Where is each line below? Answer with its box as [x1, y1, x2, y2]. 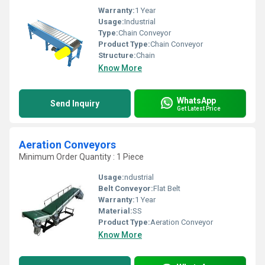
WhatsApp [177, 95, 216, 105]
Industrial [124, 17, 156, 26]
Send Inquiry [50, 99, 99, 108]
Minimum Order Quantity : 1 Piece [19, 152, 144, 161]
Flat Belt [153, 184, 180, 193]
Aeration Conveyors [19, 138, 116, 151]
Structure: [98, 51, 136, 60]
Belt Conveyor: [98, 184, 153, 193]
